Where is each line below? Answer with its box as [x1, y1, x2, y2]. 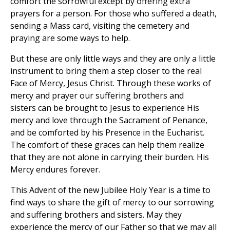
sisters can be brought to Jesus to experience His [10, 102, 199, 114]
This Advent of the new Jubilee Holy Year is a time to [10, 184, 210, 196]
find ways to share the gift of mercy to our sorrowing [10, 197, 214, 208]
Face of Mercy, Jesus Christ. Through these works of [10, 78, 211, 89]
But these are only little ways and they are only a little [10, 53, 216, 65]
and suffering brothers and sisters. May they [10, 209, 182, 221]
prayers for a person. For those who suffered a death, [10, 8, 217, 20]
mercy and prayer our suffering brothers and [10, 90, 184, 102]
